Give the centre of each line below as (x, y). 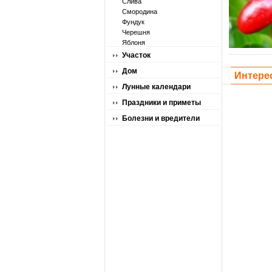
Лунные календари (156, 87)
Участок (136, 55)
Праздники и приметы (161, 103)
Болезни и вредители (161, 118)
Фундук (133, 22)
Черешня (136, 32)
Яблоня (134, 42)
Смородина (140, 12)
